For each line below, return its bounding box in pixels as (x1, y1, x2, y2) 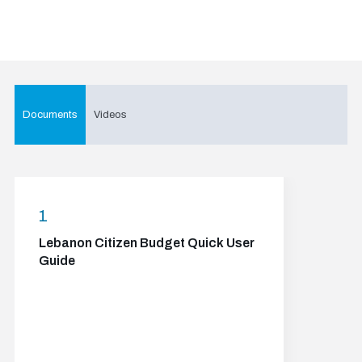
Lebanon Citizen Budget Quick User (38, 236, 255, 250)
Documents (22, 109, 78, 120)
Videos (93, 109, 127, 120)
